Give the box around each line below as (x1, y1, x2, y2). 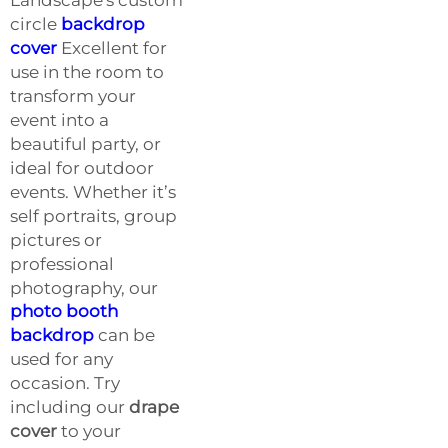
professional (10, 253, 114, 274)
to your (57, 420, 121, 441)
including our (10, 396, 129, 417)
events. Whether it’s (10, 181, 176, 202)
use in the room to (10, 61, 164, 82)
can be (94, 324, 155, 345)
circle (10, 13, 61, 34)
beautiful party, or (10, 133, 161, 154)
